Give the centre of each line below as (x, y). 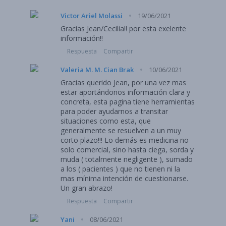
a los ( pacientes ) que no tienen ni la (120, 169)
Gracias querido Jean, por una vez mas (123, 82)
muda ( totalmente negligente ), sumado (127, 159)
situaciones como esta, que (106, 121)
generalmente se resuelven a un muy (121, 130)
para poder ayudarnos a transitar (114, 111)
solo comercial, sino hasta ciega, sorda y (127, 150)
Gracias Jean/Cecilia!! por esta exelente (123, 29)
